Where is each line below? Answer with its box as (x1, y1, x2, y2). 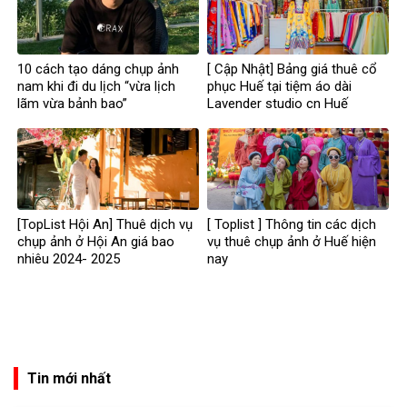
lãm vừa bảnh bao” (17, 94, 127, 112)
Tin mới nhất (27, 370, 111, 388)
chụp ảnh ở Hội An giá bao (17, 233, 174, 250)
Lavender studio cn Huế (207, 94, 348, 112)
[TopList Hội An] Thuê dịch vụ (17, 215, 193, 233)
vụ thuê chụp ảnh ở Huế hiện (207, 233, 376, 250)
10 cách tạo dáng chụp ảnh (17, 60, 179, 77)
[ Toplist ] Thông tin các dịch (207, 215, 376, 233)
